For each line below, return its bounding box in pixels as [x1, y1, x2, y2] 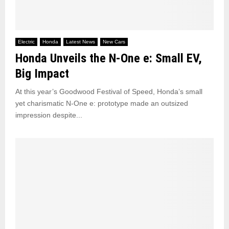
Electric [18, 38, 35, 44]
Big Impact [15, 66, 69, 81]
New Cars [103, 38, 125, 44]
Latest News [66, 38, 95, 44]
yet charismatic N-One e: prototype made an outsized [15, 99, 188, 107]
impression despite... [15, 110, 82, 119]
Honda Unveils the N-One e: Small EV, [15, 51, 202, 65]
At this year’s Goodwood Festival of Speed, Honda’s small [15, 87, 202, 96]
